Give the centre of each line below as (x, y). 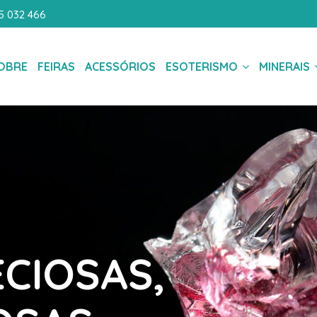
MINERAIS (286, 67)
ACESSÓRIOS (120, 67)
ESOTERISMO (203, 67)
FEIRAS (56, 67)
